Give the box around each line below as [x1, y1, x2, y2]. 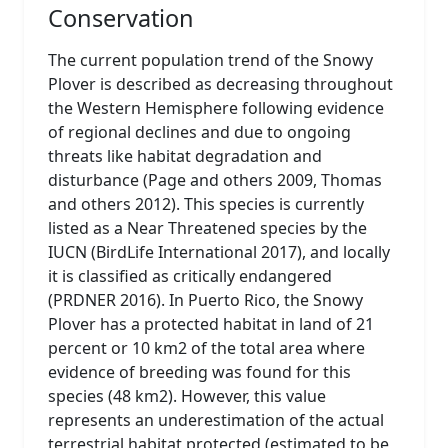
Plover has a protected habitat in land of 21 [48, 312, 374, 335]
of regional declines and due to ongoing [48, 120, 351, 143]
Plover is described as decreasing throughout [48, 72, 393, 95]
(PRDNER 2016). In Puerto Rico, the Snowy [48, 288, 363, 311]
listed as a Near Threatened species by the [48, 216, 367, 239]
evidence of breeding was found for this [48, 360, 351, 383]
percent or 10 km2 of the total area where [48, 336, 365, 359]
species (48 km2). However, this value [48, 384, 326, 407]
